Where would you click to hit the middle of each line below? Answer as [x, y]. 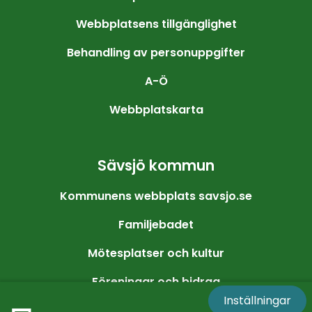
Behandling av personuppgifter [156, 53]
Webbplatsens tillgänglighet [156, 24]
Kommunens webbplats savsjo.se [156, 196]
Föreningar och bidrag [156, 282]
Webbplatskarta [156, 110]
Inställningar [257, 300]
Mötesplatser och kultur [156, 253]
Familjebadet [156, 225]
